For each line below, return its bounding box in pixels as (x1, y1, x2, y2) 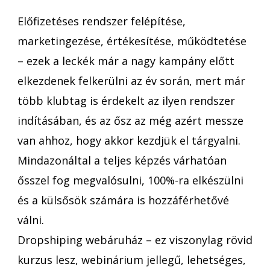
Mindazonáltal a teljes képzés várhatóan (17, 152, 227, 168)
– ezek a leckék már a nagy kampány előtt (17, 53, 234, 68)
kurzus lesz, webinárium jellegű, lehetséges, (17, 252, 246, 267)
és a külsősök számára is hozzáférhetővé (17, 192, 229, 207)
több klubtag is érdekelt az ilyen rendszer (17, 93, 235, 108)
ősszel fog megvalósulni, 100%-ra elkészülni (17, 172, 243, 187)
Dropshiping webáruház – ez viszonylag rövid (17, 232, 253, 247)
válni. (17, 212, 44, 227)
